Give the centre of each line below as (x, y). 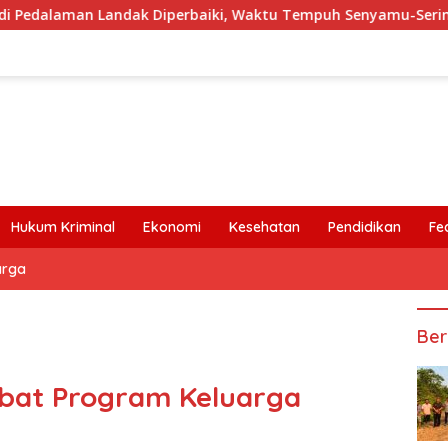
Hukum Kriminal (63, 227)
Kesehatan (264, 227)
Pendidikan (364, 227)
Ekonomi (172, 227)
